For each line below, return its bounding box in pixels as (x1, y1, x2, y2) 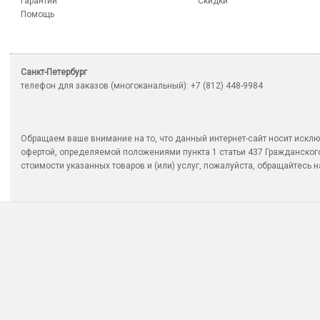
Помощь (21, 9, 54, 20)
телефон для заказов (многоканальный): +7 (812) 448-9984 (21, 81, 263, 91)
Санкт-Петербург (21, 67, 87, 78)
